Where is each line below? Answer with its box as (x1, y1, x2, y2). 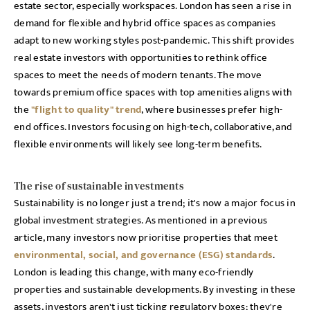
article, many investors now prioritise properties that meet (14, 229, 277, 246)
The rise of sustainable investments (14, 179, 184, 193)
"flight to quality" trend (31, 101, 142, 118)
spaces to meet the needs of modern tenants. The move (14, 66, 262, 84)
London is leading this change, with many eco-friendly (14, 264, 254, 281)
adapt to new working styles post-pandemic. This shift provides (14, 32, 295, 49)
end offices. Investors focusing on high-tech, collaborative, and (14, 118, 292, 136)
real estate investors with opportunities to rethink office (14, 49, 268, 66)
